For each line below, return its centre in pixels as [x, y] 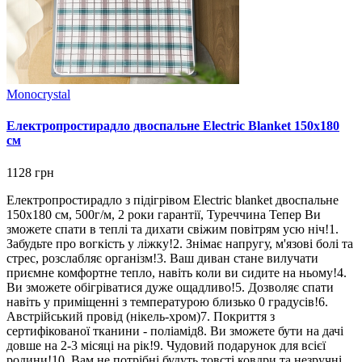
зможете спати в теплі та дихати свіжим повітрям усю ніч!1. [173, 229]
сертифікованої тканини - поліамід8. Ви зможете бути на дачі [175, 330]
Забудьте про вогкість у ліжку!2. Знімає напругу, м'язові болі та [180, 243]
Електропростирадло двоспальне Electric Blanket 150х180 [173, 126]
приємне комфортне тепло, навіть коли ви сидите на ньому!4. [177, 272]
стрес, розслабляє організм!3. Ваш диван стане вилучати [162, 258]
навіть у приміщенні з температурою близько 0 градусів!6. [167, 301]
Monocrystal [38, 95]
